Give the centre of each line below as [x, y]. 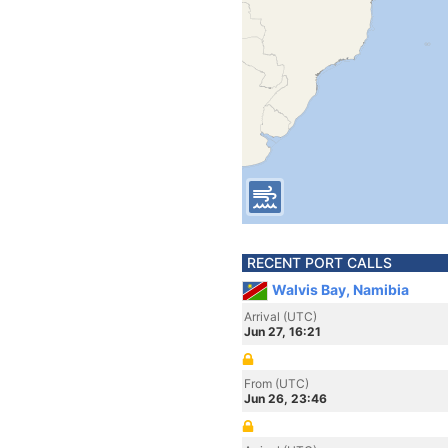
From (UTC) [276, 383]
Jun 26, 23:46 [285, 398]
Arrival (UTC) [280, 316]
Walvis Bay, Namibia [340, 289]
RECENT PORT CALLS [319, 262]
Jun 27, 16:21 [282, 331]
